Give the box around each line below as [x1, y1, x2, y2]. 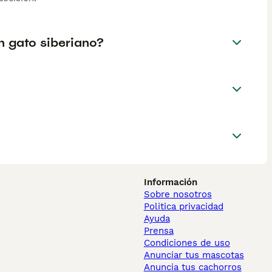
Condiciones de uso [143, 237, 230, 249]
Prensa [143, 225, 174, 237]
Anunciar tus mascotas [143, 250, 244, 261]
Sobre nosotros [143, 189, 212, 200]
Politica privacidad [143, 201, 223, 212]
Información [143, 177, 197, 188]
